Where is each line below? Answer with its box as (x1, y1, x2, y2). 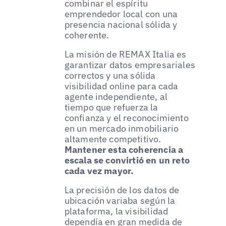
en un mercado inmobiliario (64, 122, 179, 134)
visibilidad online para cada (64, 80, 179, 92)
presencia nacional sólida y (64, 18, 178, 30)
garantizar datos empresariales (64, 59, 196, 71)
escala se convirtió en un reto (64, 154, 190, 166)
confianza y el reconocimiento (64, 111, 189, 124)
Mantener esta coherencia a (64, 143, 184, 155)
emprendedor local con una (64, 8, 178, 20)
